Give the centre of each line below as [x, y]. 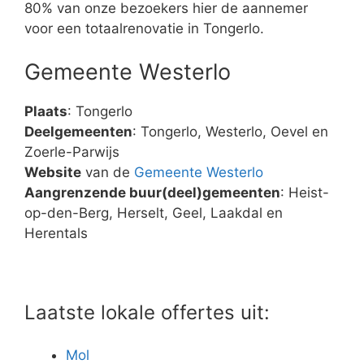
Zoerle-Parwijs [72, 152]
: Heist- [305, 193]
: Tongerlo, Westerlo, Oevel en [230, 132]
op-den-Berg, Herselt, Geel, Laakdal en [154, 213]
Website [53, 173]
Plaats [46, 112]
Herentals [56, 234]
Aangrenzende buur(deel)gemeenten [152, 193]
